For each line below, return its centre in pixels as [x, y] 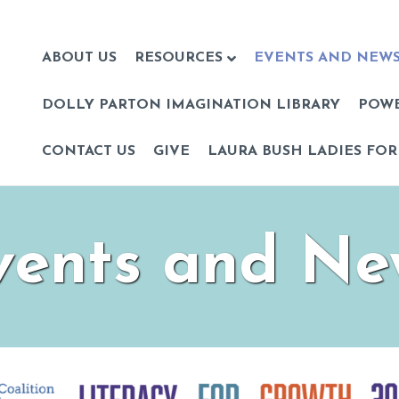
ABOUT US [80, 58]
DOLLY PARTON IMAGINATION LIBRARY [191, 105]
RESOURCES [179, 58]
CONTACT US [89, 151]
